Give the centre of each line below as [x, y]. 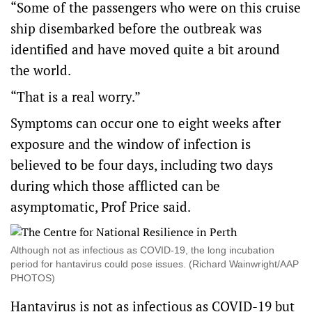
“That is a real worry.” [76, 97]
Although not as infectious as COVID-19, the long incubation [142, 250]
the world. [41, 70]
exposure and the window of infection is [131, 144]
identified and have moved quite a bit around [145, 49]
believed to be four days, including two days [142, 165]
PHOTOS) [33, 278]
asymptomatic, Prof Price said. [101, 207]
